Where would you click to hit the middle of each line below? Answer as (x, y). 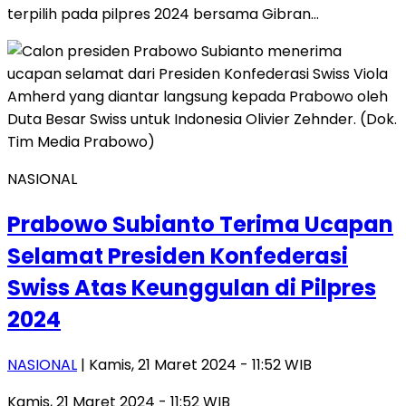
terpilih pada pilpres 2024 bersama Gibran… (163, 14)
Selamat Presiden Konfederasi (178, 256)
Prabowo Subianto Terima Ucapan (200, 225)
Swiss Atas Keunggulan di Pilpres (192, 288)
